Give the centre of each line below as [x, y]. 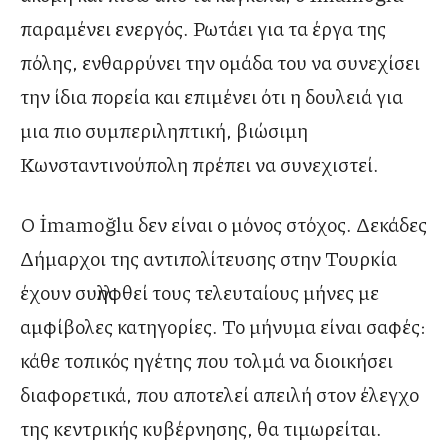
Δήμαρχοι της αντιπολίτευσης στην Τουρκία [208, 257]
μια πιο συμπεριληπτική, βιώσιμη [164, 129]
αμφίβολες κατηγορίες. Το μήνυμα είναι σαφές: [223, 325]
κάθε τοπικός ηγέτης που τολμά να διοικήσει [206, 359]
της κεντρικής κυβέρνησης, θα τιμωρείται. [201, 427]
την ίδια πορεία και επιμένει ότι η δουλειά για [211, 95]
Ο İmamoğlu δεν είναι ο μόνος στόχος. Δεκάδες [223, 223]
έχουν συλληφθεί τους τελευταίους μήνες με [199, 291]
